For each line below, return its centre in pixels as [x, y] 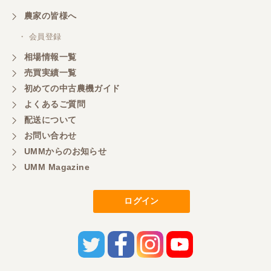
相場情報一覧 [51, 57]
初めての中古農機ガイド [72, 88]
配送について [51, 119]
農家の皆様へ [51, 15]
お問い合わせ [51, 135]
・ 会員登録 [40, 36]
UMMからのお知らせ [66, 151]
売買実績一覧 [51, 72]
